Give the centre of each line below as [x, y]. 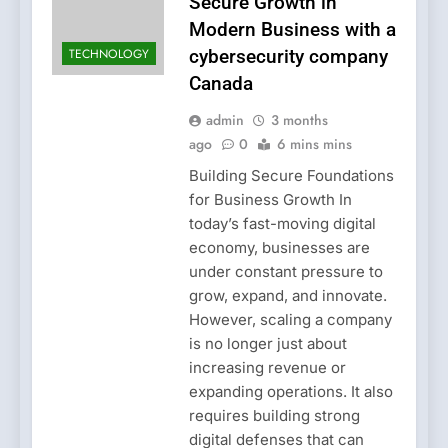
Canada [220, 83]
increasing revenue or [267, 367]
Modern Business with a [292, 29]
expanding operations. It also [290, 391]
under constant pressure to [285, 271]
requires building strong [274, 415]
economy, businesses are [279, 247]
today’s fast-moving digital [282, 223]
